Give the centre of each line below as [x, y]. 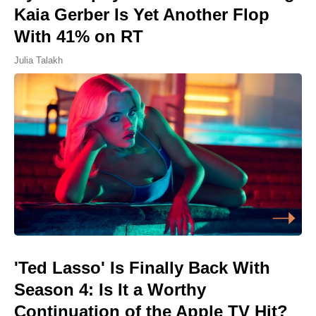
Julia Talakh [38, 61]
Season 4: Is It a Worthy [110, 289]
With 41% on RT [79, 37]
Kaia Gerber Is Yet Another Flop [142, 15]
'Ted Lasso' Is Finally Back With [142, 267]
